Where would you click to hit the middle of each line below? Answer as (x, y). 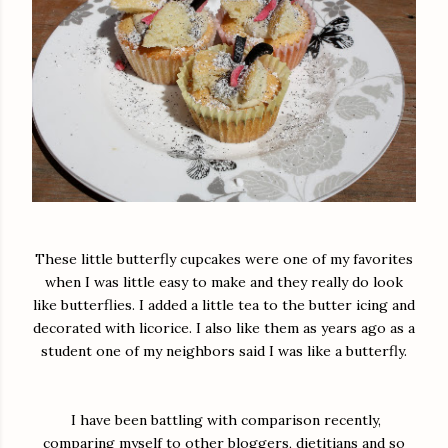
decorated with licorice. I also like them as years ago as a (224, 327)
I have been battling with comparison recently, (224, 419)
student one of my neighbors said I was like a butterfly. (224, 350)
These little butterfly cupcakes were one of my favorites (224, 258)
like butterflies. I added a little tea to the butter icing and (224, 304)
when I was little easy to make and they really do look (224, 281)
